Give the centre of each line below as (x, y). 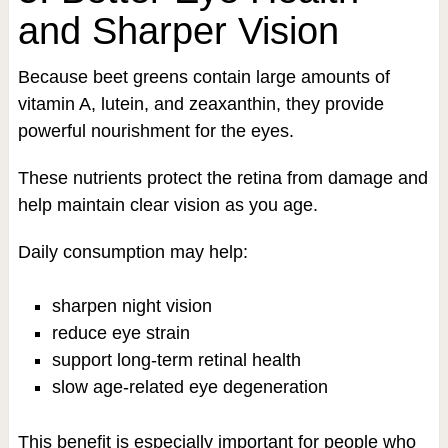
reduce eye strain (120, 333)
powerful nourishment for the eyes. (155, 131)
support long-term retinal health (176, 360)
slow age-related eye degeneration (189, 387)
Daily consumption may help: (132, 252)
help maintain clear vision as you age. (167, 205)
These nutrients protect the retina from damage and (222, 178)
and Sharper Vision (178, 31)
